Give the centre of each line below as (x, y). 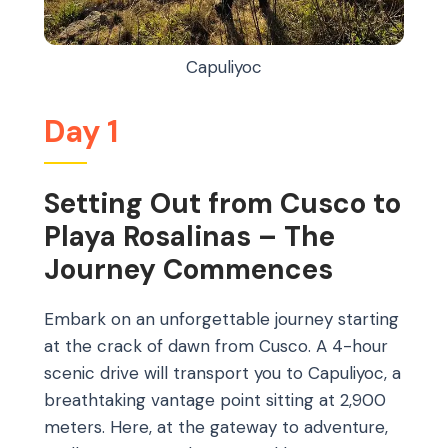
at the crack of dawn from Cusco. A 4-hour (216, 346)
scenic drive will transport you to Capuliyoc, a (222, 373)
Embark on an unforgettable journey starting (221, 319)
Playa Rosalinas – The (189, 236)
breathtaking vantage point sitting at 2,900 (215, 400)
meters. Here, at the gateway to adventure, (216, 427)
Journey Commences (188, 269)
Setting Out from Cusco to (222, 203)
